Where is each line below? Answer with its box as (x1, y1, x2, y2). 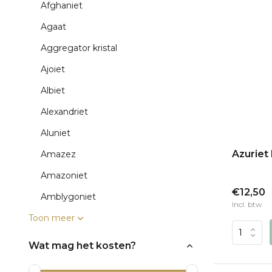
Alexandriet (41, 106, 88, 117)
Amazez (41, 149, 76, 160)
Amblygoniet (41, 191, 96, 202)
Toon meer (29, 212, 75, 223)
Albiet (41, 85, 65, 96)
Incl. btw (232, 200, 262, 209)
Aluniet (41, 127, 70, 138)
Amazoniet (41, 170, 87, 181)
